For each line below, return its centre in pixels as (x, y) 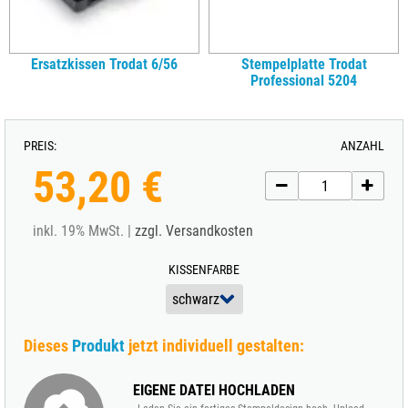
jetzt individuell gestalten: (214, 346)
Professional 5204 (304, 81)
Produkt (98, 346)
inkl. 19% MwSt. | (84, 231)
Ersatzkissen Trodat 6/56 (104, 64)
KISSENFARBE (204, 270)
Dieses (48, 346)
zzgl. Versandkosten (194, 231)
